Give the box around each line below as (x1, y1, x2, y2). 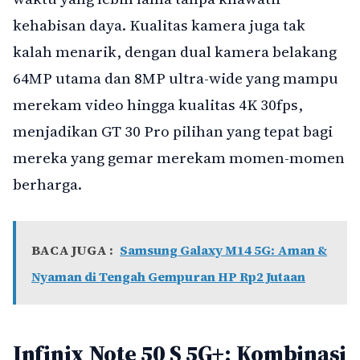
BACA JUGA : (31, 240, 113, 259)
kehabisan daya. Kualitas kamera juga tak (13, 14, 305, 36)
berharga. (13, 174, 82, 195)
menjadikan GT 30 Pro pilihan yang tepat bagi (13, 121, 333, 142)
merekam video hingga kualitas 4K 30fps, (13, 94, 303, 116)
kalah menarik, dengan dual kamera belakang (13, 41, 337, 63)
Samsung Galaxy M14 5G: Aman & (120, 240, 327, 259)
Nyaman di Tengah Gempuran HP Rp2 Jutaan (31, 267, 305, 285)
